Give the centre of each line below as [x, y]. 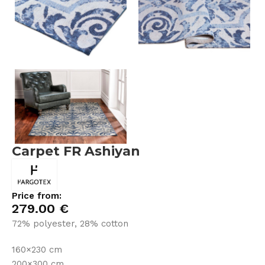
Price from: [37, 195]
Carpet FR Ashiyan [76, 151]
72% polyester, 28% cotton [70, 223]
